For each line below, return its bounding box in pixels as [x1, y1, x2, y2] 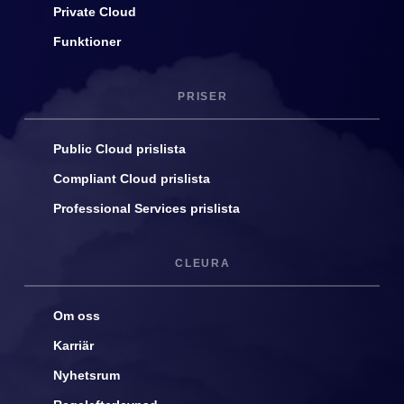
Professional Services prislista [52, 202, 240, 216]
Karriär [52, 339, 94, 353]
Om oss [52, 309, 100, 324]
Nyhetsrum [52, 369, 120, 383]
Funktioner [52, 35, 121, 50]
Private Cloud [52, 5, 136, 20]
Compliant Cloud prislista [52, 172, 210, 187]
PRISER [177, 90, 228, 104]
